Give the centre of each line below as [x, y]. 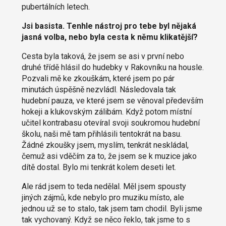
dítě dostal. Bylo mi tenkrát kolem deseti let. [99, 167]
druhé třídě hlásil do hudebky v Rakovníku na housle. [112, 68]
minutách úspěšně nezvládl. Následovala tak [99, 90]
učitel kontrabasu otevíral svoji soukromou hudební [110, 123]
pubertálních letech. [55, 7]
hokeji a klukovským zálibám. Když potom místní [106, 112]
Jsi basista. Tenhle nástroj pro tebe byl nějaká [109, 26]
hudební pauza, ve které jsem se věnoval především [112, 101]
